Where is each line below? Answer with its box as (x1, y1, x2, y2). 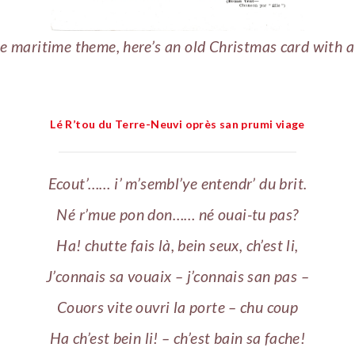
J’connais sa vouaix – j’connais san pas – (45, 267, 310, 286)
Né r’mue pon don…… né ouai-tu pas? (56, 205, 299, 224)
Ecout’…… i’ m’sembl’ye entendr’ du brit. (48, 174, 307, 193)
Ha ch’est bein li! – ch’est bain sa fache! (49, 329, 306, 348)
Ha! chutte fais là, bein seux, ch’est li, (56, 236, 299, 255)
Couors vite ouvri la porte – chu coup (56, 298, 299, 317)
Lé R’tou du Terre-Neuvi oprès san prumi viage (50, 117, 305, 132)
